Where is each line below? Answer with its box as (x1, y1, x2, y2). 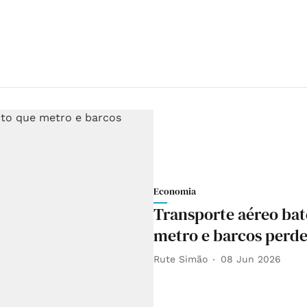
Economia (153, 184, 196, 198)
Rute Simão (153, 254, 208, 265)
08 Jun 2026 (221, 254, 281, 265)
